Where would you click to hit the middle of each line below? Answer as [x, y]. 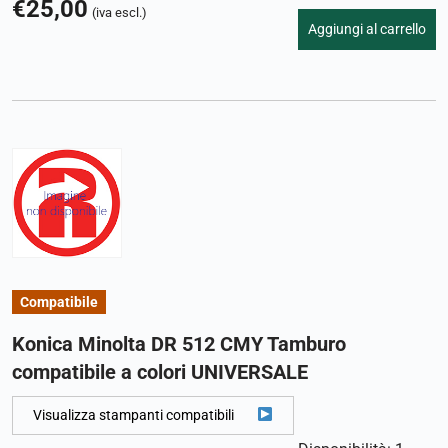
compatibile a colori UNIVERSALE [160, 371]
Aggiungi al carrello [367, 28]
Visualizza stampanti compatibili [133, 414]
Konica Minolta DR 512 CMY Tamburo [179, 343]
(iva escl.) [119, 13]
